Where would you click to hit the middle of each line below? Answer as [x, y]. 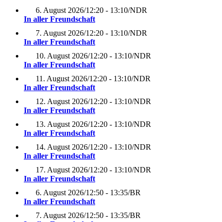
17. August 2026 [62, 170]
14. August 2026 [62, 147]
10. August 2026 [62, 56]
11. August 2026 [61, 79]
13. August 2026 [62, 124]
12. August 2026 [62, 102]
